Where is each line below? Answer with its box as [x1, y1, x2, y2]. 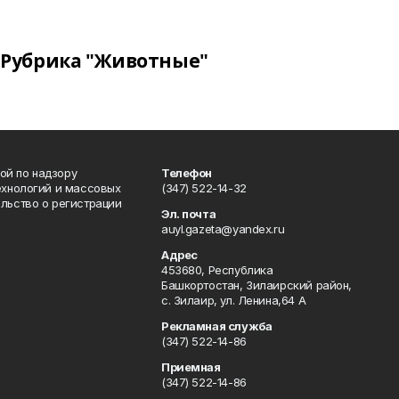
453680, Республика [161, 262, 273, 277]
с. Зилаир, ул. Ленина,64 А [161, 292, 306, 307]
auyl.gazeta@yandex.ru [161, 221, 285, 236]
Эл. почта [161, 206, 216, 221]
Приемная [161, 359, 221, 374]
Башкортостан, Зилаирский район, [161, 277, 352, 292]
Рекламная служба [161, 318, 273, 333]
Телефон [161, 165, 213, 180]
